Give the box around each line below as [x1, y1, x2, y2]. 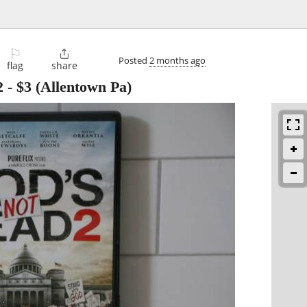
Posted [119, 53, 149, 66]
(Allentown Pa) [32, 78, 132, 96]
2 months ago [149, 53, 206, 66]
